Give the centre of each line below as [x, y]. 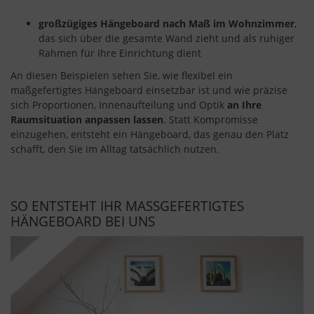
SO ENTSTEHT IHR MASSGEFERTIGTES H [127, 205]
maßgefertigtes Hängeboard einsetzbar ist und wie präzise [149, 90]
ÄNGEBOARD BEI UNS [79, 221]
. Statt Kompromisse [211, 119]
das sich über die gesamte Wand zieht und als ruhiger [166, 39]
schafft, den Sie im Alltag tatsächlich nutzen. [115, 149]
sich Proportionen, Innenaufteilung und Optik [119, 104]
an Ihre [244, 104]
